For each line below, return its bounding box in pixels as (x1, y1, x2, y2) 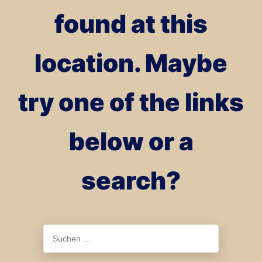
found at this (54, 9, 208, 39)
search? (81, 166, 181, 195)
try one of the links (18, 87, 244, 117)
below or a (68, 126, 194, 156)
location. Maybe (35, 48, 227, 78)
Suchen (130, 223, 159, 233)
